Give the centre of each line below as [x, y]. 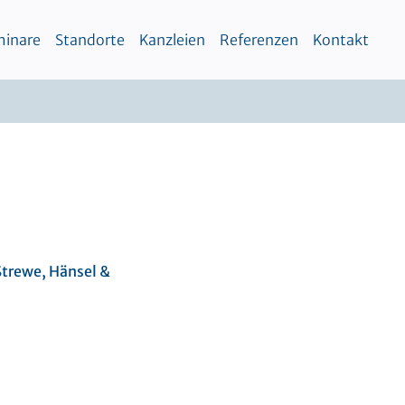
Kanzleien [172, 40]
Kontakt [341, 40]
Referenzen [259, 40]
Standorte [90, 40]
